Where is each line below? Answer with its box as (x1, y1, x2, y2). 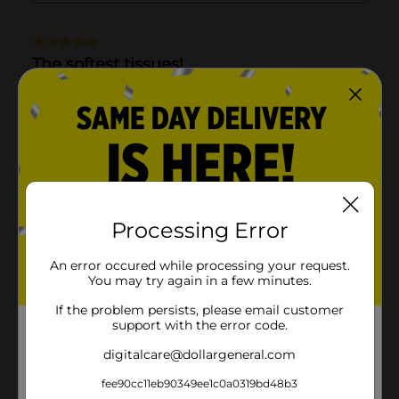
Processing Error (110, 216, 289, 243)
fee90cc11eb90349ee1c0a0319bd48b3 (102, 376, 297, 390)
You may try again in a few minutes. (87, 272, 312, 289)
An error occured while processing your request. (49, 256, 350, 273)
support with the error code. (111, 316, 288, 333)
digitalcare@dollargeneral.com (103, 346, 296, 362)
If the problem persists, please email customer (55, 301, 344, 318)
